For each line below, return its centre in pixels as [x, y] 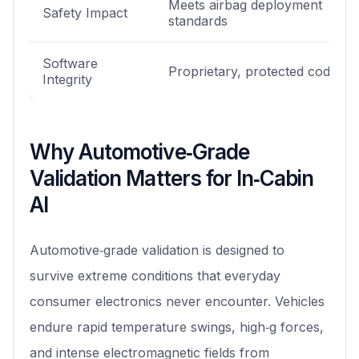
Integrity [67, 80]
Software [70, 64]
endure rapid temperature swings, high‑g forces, [177, 327]
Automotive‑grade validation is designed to [157, 250]
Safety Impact [85, 13]
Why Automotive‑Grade [139, 152]
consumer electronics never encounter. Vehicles [177, 302]
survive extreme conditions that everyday [155, 276]
